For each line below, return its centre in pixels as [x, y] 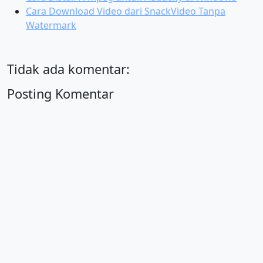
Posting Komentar [60, 94]
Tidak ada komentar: [68, 69]
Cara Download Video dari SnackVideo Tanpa [126, 11]
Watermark [51, 25]
